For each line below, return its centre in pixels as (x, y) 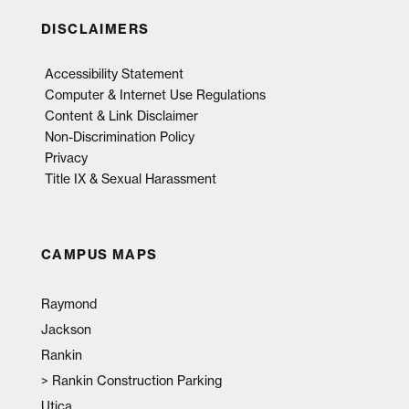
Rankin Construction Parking (136, 381)
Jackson (66, 330)
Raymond (68, 304)
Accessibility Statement (114, 74)
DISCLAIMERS (95, 30)
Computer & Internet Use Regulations (155, 95)
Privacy (66, 158)
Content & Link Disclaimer (121, 116)
